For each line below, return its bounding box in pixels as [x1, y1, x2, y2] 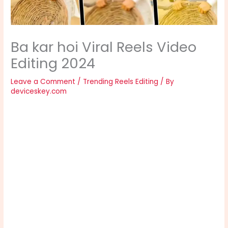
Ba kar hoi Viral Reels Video [11, 37, 197, 57]
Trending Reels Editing [83, 76, 159, 87]
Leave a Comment [11, 76, 76, 87]
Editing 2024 [11, 53, 96, 73]
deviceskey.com [11, 86, 67, 96]
